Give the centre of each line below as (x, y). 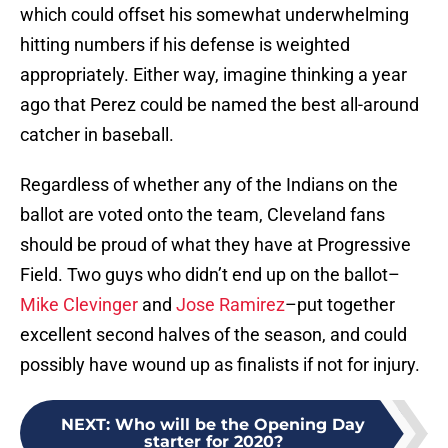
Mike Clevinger (79, 305)
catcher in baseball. (97, 135)
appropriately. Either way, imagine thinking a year (213, 75)
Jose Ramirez (230, 305)
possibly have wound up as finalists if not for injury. (220, 365)
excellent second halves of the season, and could (213, 335)
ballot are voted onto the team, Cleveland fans (202, 215)
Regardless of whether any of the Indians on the (209, 185)
